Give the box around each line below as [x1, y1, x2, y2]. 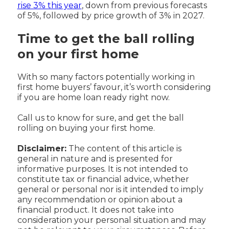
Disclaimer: [17, 143, 66, 153]
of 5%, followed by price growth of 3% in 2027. [17, 10, 204, 20]
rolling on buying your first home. [17, 123, 155, 133]
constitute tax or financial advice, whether [17, 174, 189, 184]
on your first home [17, 46, 139, 61]
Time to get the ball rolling [17, 31, 195, 46]
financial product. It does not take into [17, 204, 174, 215]
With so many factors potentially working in [17, 72, 195, 82]
